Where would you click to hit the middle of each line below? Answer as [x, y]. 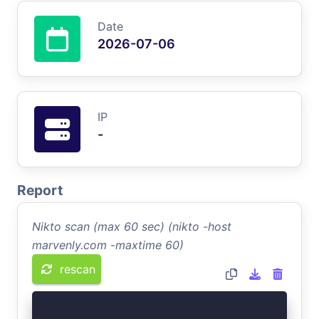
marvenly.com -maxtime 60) [108, 245]
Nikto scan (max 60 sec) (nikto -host [132, 226]
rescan [78, 269]
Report [40, 190]
